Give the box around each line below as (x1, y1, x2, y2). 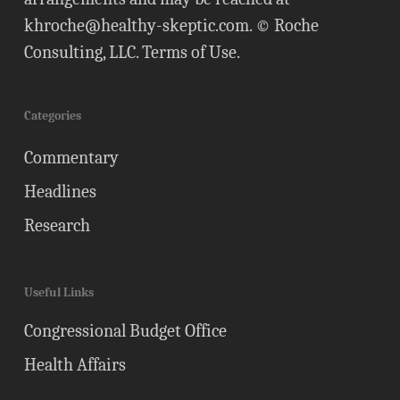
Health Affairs (23, 354, 126, 375)
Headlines (23, 181, 96, 202)
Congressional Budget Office (23, 321, 227, 341)
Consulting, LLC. (23, 42, 142, 62)
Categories (23, 108, 81, 123)
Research (23, 215, 90, 236)
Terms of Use (141, 42, 237, 62)
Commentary (23, 147, 119, 168)
